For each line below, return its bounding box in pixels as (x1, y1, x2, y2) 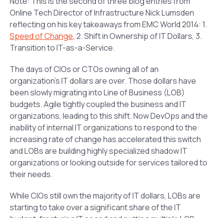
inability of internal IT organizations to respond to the (10, 122, 197, 133)
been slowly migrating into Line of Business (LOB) (10, 87, 185, 98)
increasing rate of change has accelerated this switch (10, 133, 201, 145)
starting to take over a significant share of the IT (10, 201, 181, 213)
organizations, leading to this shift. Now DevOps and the (10, 110, 208, 121)
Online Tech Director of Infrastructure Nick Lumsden (10, 7, 194, 18)
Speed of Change (10, 30, 73, 41)
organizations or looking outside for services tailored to (10, 157, 207, 168)
